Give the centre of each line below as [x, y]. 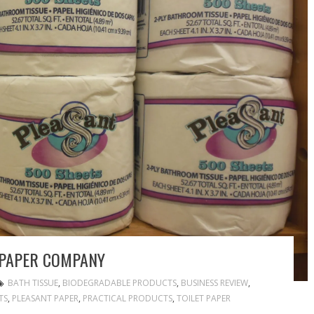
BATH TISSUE [33, 282]
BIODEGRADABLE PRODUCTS [119, 282]
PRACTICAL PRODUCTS [127, 298]
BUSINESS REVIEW [214, 282]
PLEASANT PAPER [45, 298]
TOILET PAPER [203, 298]
